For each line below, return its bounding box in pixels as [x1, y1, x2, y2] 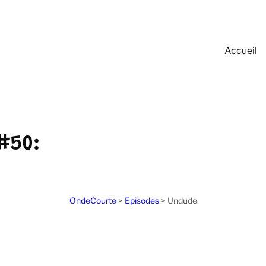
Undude [167, 195, 197, 206]
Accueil [224, 45, 257, 56]
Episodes [124, 195, 159, 206]
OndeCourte [69, 195, 116, 206]
